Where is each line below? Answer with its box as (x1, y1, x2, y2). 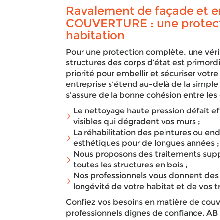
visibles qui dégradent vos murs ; (73, 117, 201, 126)
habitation (66, 28, 125, 42)
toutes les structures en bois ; (73, 160, 188, 169)
